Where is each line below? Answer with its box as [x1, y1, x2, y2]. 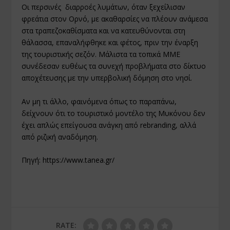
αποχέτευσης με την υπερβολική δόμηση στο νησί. [22, 73, 193, 83]
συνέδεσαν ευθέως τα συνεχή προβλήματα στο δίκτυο [22, 61, 206, 71]
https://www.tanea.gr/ [43, 155, 115, 165]
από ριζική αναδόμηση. [22, 131, 99, 142]
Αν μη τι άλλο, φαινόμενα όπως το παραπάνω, [22, 96, 177, 106]
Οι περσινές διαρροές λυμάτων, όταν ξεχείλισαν [22, 2, 186, 12]
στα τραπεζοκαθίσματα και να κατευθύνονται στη [22, 26, 186, 36]
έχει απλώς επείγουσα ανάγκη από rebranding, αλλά [22, 120, 197, 130]
